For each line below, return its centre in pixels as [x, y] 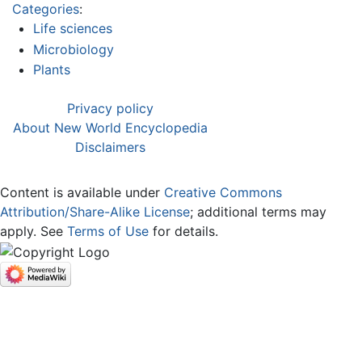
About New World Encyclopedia [110, 128]
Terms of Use [108, 232]
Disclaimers [110, 147]
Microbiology [73, 49]
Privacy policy [110, 109]
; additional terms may [258, 212]
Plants [51, 70]
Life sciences [72, 29]
